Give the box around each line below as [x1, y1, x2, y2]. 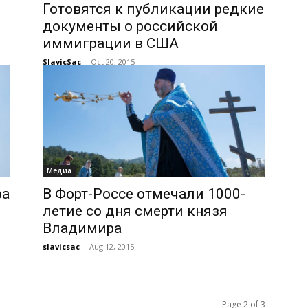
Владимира [43, 220, 122, 236]
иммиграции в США [43, 35, 179, 52]
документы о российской [43, 18, 218, 34]
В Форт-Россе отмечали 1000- [43, 186, 245, 202]
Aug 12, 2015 [89, 241, 134, 252]
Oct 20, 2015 [91, 56, 135, 67]
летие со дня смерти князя [43, 203, 228, 219]
